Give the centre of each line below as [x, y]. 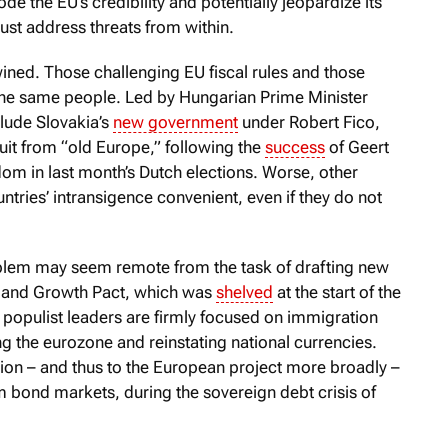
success [295, 146]
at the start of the [337, 291]
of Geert [357, 146]
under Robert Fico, [309, 121]
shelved [244, 291]
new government [175, 121]
